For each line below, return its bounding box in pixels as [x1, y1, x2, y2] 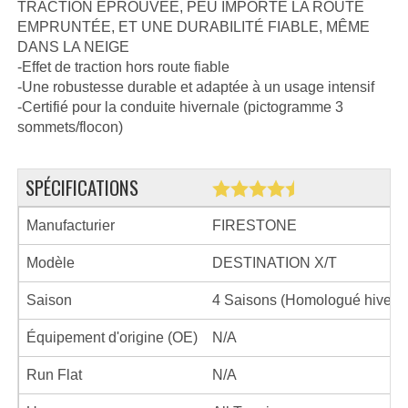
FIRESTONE [212, 217, 297, 233]
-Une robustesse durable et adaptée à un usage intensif [17, 78, 374, 95]
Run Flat [26, 366, 82, 382]
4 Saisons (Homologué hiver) [212, 291, 401, 308]
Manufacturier [26, 217, 115, 233]
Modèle [26, 254, 75, 270]
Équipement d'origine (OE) [26, 329, 198, 345]
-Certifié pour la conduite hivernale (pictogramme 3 [17, 98, 343, 115]
